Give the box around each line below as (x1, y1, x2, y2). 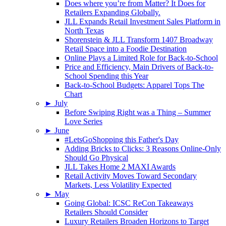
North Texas (65, 26, 104, 35)
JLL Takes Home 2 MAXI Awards (65, 162, 176, 172)
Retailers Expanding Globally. (65, 8, 160, 17)
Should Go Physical (65, 153, 128, 162)
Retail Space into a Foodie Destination (65, 44, 187, 53)
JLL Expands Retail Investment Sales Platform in (65, 17, 220, 26)
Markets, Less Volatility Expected (65, 181, 172, 190)
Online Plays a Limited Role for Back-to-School (65, 53, 218, 63)
